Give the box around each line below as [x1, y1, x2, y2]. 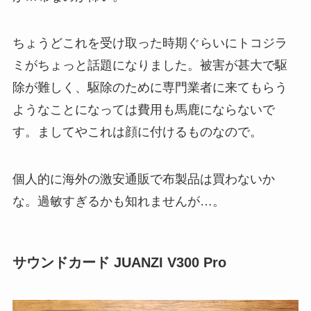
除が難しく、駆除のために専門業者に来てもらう [12, 81, 287, 95]
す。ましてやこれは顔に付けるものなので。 [12, 125, 262, 140]
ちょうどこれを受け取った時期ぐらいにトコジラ [12, 36, 287, 51]
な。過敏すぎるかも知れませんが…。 [12, 194, 225, 209]
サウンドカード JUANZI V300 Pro [12, 255, 226, 271]
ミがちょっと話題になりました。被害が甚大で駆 [12, 58, 287, 73]
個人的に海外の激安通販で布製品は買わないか [12, 172, 275, 187]
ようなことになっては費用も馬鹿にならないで [12, 103, 275, 117]
